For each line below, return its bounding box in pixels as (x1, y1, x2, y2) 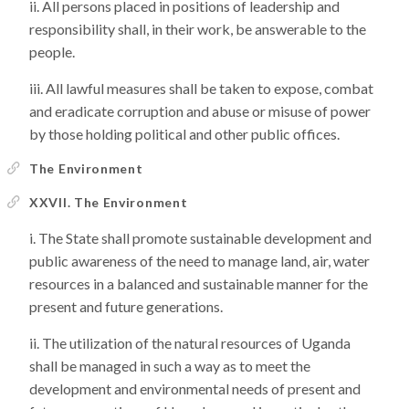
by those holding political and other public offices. (29, 125, 340, 142)
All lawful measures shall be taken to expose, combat (46, 79, 373, 97)
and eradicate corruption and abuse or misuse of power (29, 102, 371, 120)
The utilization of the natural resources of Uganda (42, 334, 351, 351)
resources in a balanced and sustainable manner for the (29, 275, 368, 292)
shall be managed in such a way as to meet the (29, 357, 310, 374)
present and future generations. (29, 298, 223, 315)
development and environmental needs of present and (29, 380, 361, 397)
